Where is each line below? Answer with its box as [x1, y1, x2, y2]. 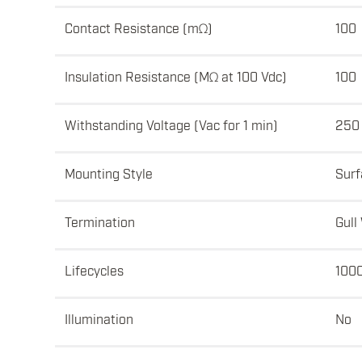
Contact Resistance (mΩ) [65, 19, 213, 36]
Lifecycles [65, 262, 124, 279]
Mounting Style [65, 165, 153, 182]
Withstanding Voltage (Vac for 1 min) [65, 116, 278, 133]
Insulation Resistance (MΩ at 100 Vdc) [65, 68, 287, 85]
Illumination [65, 310, 133, 327]
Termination [65, 213, 135, 230]
